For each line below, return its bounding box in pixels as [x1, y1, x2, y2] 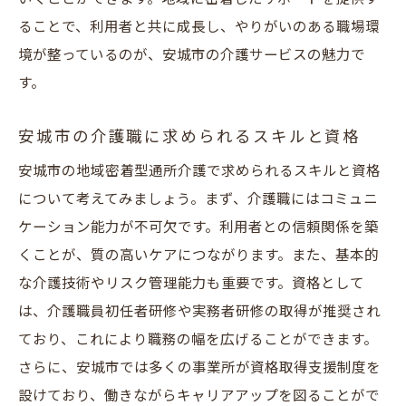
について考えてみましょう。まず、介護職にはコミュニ [18, 191, 378, 208]
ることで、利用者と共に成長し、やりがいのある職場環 [18, 19, 380, 36]
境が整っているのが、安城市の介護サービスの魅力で [18, 47, 365, 64]
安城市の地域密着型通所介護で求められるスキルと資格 [18, 163, 381, 180]
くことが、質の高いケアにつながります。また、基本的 [18, 247, 379, 265]
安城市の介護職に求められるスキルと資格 [18, 128, 362, 147]
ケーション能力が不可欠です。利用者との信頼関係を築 [18, 219, 379, 237]
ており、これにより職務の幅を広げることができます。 [18, 332, 378, 349]
